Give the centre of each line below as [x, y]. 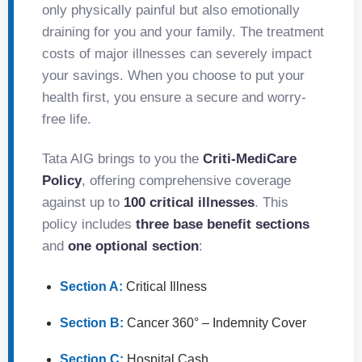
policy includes [89, 224]
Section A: [91, 286]
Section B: [92, 322]
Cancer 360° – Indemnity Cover [215, 322]
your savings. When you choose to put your [173, 75]
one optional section [133, 246]
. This [271, 202]
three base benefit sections [223, 224]
